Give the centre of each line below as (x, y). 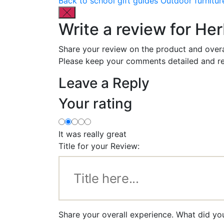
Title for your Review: (99, 146)
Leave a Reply (104, 83)
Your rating (95, 103)
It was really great (92, 134)
